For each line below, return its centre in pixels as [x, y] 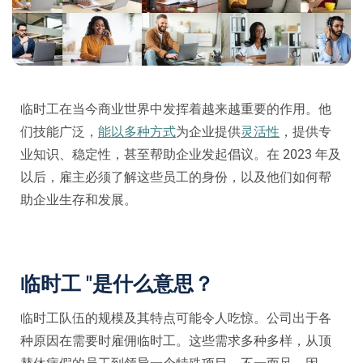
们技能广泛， [59, 132]
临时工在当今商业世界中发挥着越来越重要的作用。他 [176, 109]
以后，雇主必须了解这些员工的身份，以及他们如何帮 [176, 177]
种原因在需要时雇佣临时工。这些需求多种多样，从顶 [176, 340]
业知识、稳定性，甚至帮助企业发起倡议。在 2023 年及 [181, 155]
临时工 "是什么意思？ [117, 284]
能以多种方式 [137, 132]
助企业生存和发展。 [79, 200]
